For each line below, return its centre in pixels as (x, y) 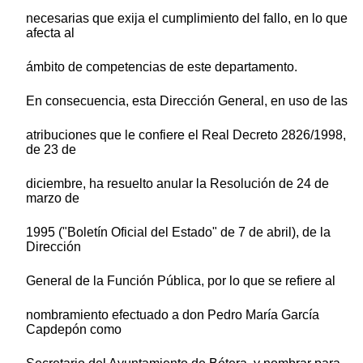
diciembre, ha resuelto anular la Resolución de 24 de (177, 183)
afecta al (50, 32)
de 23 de (51, 149)
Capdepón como (74, 329)
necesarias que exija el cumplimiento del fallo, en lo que (187, 18)
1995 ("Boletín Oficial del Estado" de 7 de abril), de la (178, 232)
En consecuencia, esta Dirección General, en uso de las (187, 100)
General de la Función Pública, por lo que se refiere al (181, 280)
